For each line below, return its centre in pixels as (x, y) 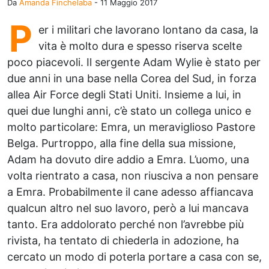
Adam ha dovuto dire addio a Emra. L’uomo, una (128, 159)
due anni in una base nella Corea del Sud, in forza (132, 78)
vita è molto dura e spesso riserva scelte (140, 46)
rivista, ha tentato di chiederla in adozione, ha (123, 240)
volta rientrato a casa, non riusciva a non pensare (133, 176)
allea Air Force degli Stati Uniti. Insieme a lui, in (124, 95)
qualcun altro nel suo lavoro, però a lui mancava (128, 208)
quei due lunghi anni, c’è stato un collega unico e (129, 111)
